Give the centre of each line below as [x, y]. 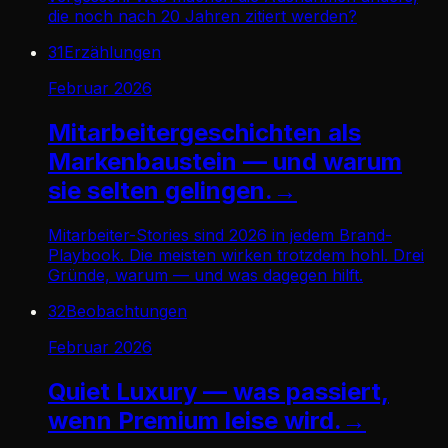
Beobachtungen [126, 310]
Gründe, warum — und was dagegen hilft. [205, 274]
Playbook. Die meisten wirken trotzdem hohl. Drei [236, 254]
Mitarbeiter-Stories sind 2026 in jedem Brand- [220, 234]
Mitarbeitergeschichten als [204, 132]
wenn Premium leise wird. [195, 420]
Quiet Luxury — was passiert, [218, 391]
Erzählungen [112, 52]
